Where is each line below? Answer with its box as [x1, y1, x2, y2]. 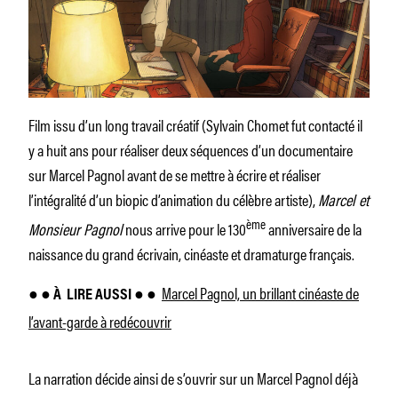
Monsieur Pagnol [28, 216, 123, 240]
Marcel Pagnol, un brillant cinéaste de [162, 280, 359, 304]
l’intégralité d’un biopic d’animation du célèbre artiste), [28, 187, 318, 211]
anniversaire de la [266, 216, 362, 240]
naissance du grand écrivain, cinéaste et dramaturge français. [28, 241, 354, 265]
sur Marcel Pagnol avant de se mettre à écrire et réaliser [28, 162, 321, 186]
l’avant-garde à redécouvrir [28, 308, 171, 332]
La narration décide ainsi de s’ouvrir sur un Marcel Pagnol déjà [28, 365, 358, 389]
